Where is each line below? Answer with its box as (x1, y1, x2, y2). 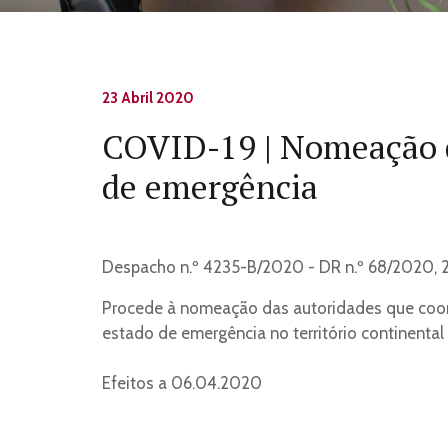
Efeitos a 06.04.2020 (102, 372, 262, 393)
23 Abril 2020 (102, 87, 194, 107)
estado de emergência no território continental (102, 322, 444, 343)
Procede (102, 297, 167, 318)
